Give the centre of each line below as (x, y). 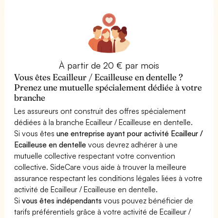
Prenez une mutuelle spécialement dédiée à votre (108, 87)
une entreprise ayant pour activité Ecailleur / (130, 133)
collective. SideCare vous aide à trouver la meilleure (100, 167)
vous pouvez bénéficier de (148, 200)
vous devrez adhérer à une (132, 144)
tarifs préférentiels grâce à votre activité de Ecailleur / (103, 211)
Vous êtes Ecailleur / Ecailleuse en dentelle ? (99, 77)
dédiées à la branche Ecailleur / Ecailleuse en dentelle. (104, 122)
